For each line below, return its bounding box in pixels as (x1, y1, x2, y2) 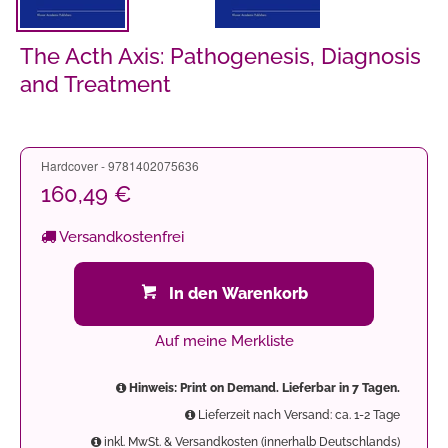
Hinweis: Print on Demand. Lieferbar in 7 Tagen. (126, 380, 400, 395)
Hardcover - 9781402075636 (41, 156, 199, 174)
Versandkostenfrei (56, 227, 184, 246)
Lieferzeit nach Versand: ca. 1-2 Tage (195, 407, 400, 422)
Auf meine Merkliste (154, 331, 294, 350)
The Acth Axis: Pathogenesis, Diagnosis (20, 42, 421, 69)
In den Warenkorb (168, 283, 308, 303)
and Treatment (20, 70, 171, 97)
